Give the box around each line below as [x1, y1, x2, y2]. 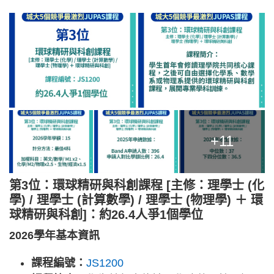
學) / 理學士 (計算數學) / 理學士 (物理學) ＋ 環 [9, 193, 263, 207]
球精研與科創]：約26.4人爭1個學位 [9, 207, 203, 221]
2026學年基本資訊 [9, 229, 100, 242]
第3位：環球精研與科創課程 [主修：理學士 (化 [9, 178, 264, 192]
